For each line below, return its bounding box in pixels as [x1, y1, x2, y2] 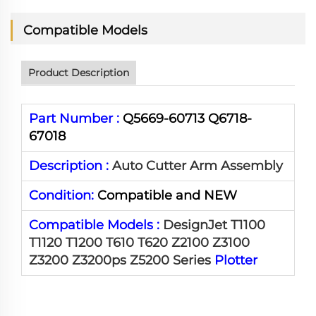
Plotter [214, 253, 257, 268]
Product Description [28, 66, 129, 79]
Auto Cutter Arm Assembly [112, 158, 283, 174]
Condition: [29, 188, 97, 203]
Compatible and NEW [97, 188, 237, 203]
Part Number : [29, 111, 123, 126]
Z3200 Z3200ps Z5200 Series [29, 253, 214, 268]
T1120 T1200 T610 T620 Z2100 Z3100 [29, 235, 250, 250]
